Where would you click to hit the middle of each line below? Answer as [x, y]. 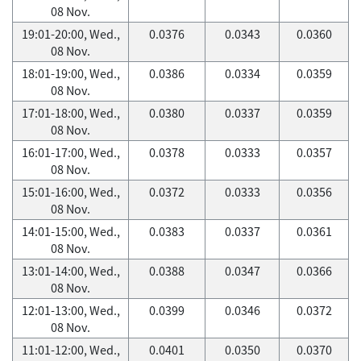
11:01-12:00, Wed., [71, 350]
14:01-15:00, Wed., [71, 231]
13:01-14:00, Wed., [71, 271]
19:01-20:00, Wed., [71, 34]
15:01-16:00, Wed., [71, 192]
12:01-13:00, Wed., [71, 310]
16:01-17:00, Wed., [71, 152]
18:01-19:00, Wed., [71, 73]
